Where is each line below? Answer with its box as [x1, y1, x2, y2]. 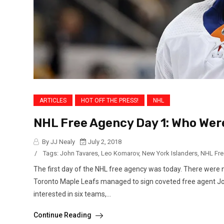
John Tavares [60, 149, 98, 157]
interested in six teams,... [33, 189, 111, 198]
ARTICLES [39, 96, 66, 104]
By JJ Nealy [40, 137, 75, 145]
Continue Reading [33, 210, 93, 219]
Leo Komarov [101, 149, 139, 157]
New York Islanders [142, 149, 197, 157]
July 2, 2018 [86, 137, 121, 145]
